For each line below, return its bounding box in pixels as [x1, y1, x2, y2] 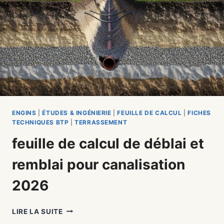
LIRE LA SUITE [12, 207, 63, 215]
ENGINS [12, 108, 36, 116]
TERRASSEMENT [74, 118, 127, 126]
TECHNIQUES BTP [12, 118, 69, 126]
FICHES [187, 108, 211, 116]
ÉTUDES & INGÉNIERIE [42, 108, 111, 116]
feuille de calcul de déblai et [12, 134, 204, 152]
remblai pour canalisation [12, 155, 185, 173]
